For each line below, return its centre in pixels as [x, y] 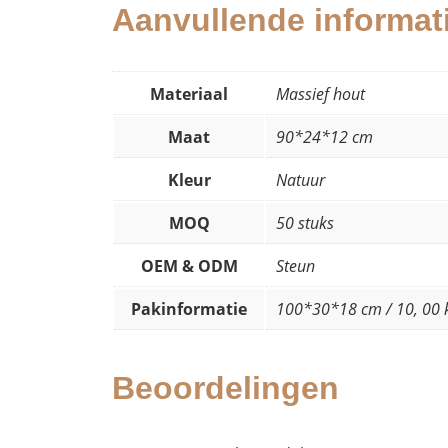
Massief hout [320, 93]
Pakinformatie [189, 308]
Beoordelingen [225, 387]
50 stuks [305, 222]
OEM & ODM [189, 265]
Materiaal [189, 93]
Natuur [300, 179]
